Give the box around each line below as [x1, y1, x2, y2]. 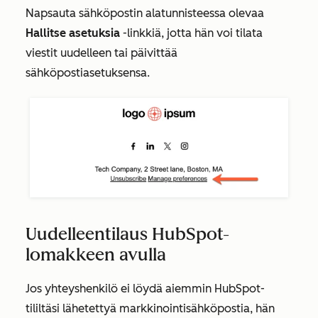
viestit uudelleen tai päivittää [26, 46, 177, 60]
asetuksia [66, 26, 120, 40]
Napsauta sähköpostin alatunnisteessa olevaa [26, 6, 264, 20]
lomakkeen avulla [26, 244, 166, 265]
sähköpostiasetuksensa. [26, 66, 150, 79]
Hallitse [26, 26, 66, 40]
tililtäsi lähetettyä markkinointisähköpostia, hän [26, 302, 275, 316]
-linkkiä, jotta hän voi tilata [120, 26, 263, 40]
